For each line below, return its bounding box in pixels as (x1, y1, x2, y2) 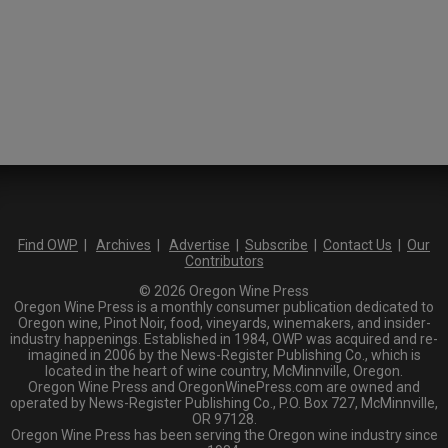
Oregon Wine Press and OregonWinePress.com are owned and (28, 379, 420, 396)
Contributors (184, 253, 264, 270)
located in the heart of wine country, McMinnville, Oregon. (45, 363, 403, 380)
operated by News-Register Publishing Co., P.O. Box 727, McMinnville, (10, 395, 438, 412)
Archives (96, 237, 151, 254)
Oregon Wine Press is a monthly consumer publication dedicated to (14, 299, 434, 316)
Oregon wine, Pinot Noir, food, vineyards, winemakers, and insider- (17, 315, 431, 332)
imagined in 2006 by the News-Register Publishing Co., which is (27, 347, 421, 364)
